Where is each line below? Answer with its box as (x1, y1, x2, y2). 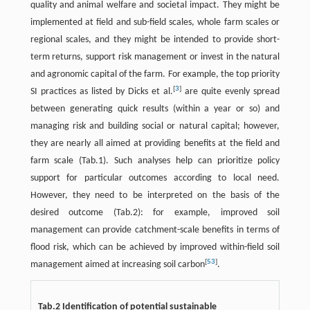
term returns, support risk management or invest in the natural (30, 52, 280, 63)
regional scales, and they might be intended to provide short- (30, 35, 280, 46)
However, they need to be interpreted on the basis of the (30, 190, 280, 201)
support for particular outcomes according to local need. (30, 173, 280, 184)
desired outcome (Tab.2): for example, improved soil (30, 208, 280, 219)
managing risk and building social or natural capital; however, (30, 121, 280, 132)
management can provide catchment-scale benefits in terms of (30, 225, 280, 236)
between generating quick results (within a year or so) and (30, 104, 280, 115)
